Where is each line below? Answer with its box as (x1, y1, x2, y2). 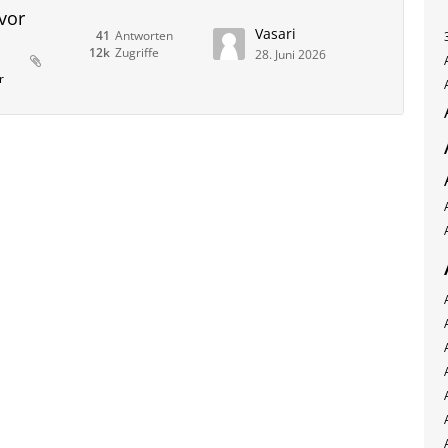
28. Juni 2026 (255, 46, 326, 63)
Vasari (255, 24, 296, 43)
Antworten (115, 27, 173, 44)
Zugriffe (115, 44, 159, 61)
